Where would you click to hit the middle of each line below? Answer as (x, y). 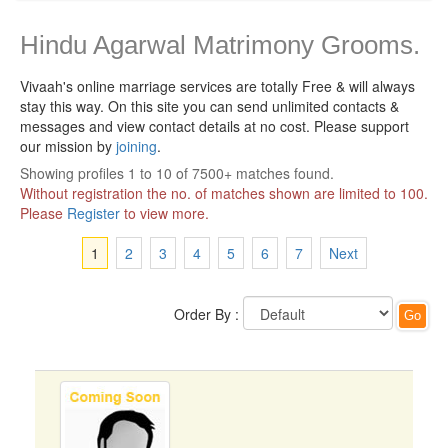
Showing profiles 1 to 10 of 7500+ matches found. (177, 173)
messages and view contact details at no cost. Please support (214, 126)
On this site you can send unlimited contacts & (253, 106)
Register (93, 213)
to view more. (164, 213)
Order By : (206, 314)
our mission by (68, 146)
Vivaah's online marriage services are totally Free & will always (217, 86)
